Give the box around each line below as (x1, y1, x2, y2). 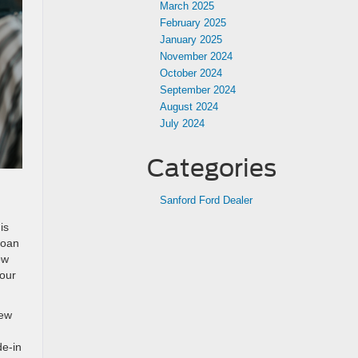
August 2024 (160, 101, 218, 113)
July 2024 (160, 117, 205, 129)
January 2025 (160, 34, 222, 46)
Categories (147, 153, 276, 182)
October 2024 (160, 67, 222, 79)
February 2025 (160, 17, 226, 29)
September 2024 (160, 84, 236, 96)
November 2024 (160, 50, 233, 62)
